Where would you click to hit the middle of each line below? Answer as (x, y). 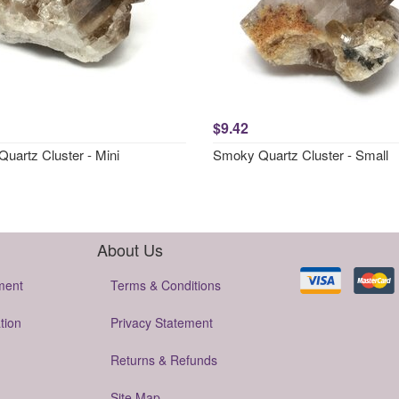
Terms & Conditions (166, 285)
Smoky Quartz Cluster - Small (301, 155)
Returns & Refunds (164, 360)
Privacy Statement (162, 322)
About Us (130, 249)
